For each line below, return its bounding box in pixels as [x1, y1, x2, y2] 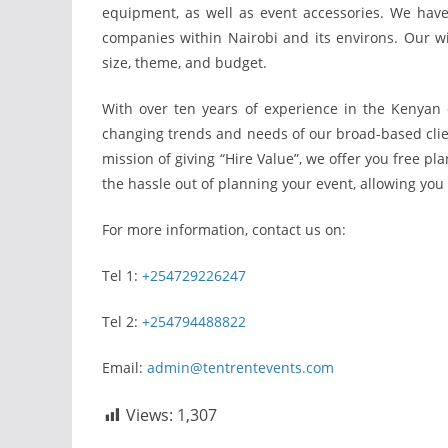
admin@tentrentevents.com [147, 358, 334, 377]
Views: [126, 404, 173, 426]
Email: [102, 358, 147, 377]
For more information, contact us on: [102, 220, 346, 239]
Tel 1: [102, 266, 142, 285]
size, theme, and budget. [102, 53, 267, 72]
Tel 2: [102, 312, 142, 331]
